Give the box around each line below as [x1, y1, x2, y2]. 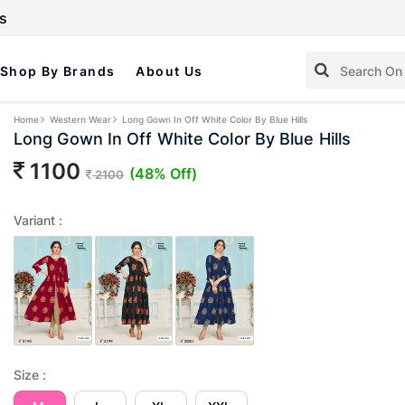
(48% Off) [128, 165, 197, 184]
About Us [136, 63, 203, 79]
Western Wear [49, 114, 111, 126]
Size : [13, 367, 46, 383]
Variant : [13, 212, 62, 229]
